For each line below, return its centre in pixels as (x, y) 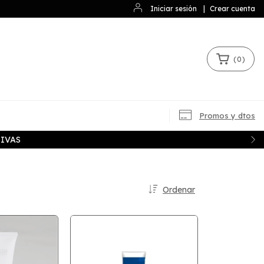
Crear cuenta (232, 9)
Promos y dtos (227, 115)
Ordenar (179, 190)
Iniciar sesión (174, 9)
